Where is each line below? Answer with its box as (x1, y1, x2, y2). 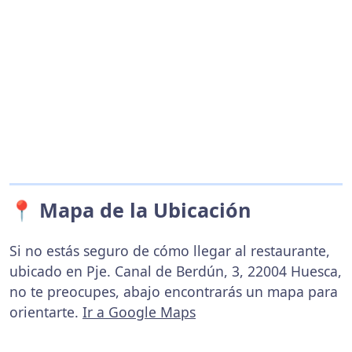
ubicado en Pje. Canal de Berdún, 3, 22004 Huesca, (9, 262, 342, 280)
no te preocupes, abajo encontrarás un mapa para (9, 282, 338, 301)
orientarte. (9, 302, 82, 321)
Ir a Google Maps (82, 302, 196, 321)
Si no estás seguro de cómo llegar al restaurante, (9, 241, 330, 260)
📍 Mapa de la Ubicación (9, 196, 251, 223)
